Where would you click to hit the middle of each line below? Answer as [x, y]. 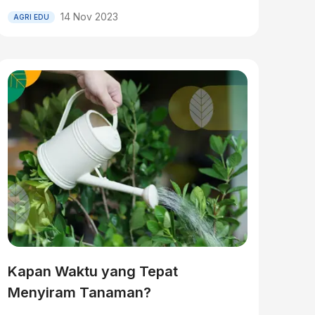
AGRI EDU [31, 17]
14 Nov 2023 [89, 17]
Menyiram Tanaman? [79, 292]
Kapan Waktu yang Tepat [92, 271]
